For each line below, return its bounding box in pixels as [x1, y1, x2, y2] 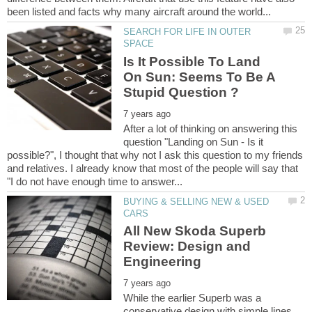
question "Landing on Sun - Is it [123, 135, 264, 148]
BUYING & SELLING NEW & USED [123, 196, 270, 207]
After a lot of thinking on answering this [123, 122, 298, 134]
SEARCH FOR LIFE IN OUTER [123, 26, 251, 38]
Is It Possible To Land [123, 54, 261, 69]
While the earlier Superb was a [123, 292, 262, 304]
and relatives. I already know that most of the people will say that [7, 162, 298, 174]
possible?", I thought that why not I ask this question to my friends [7, 148, 303, 161]
